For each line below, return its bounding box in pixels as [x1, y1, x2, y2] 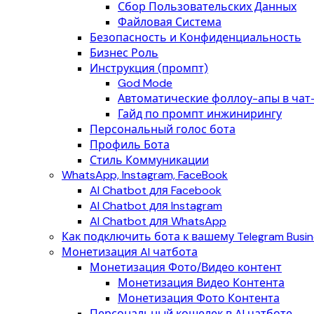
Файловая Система [118, 15, 221, 29]
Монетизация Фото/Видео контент [90, 260, 282, 275]
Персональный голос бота [90, 122, 235, 137]
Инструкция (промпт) [90, 61, 208, 76]
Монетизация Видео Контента [118, 275, 285, 290]
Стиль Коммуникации [90, 153, 209, 168]
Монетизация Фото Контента [118, 291, 280, 306]
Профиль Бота [90, 137, 170, 152]
